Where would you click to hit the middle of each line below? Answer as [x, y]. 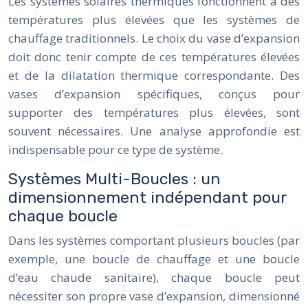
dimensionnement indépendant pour [147, 197]
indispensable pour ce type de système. [115, 149]
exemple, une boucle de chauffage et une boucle [154, 258]
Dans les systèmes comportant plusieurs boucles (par [154, 240]
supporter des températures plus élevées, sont [154, 112]
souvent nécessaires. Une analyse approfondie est [154, 131]
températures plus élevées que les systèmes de [154, 19]
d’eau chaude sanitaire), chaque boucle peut [154, 277]
